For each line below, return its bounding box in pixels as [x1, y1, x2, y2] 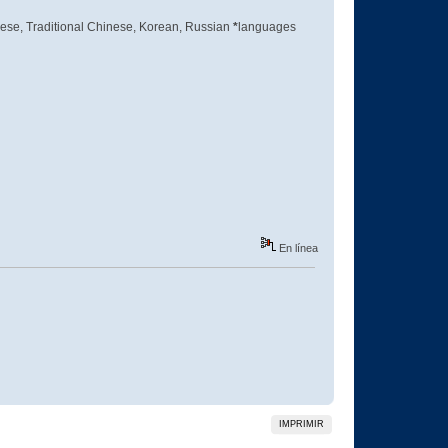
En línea [275, 242, 318, 255]
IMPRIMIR [279, 418, 325, 429]
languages [237, 19, 296, 34]
